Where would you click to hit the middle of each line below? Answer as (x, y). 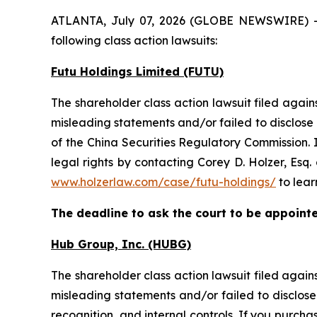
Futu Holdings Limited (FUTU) (137, 72)
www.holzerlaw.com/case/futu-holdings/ (163, 182)
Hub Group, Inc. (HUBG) (121, 244)
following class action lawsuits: (134, 41)
